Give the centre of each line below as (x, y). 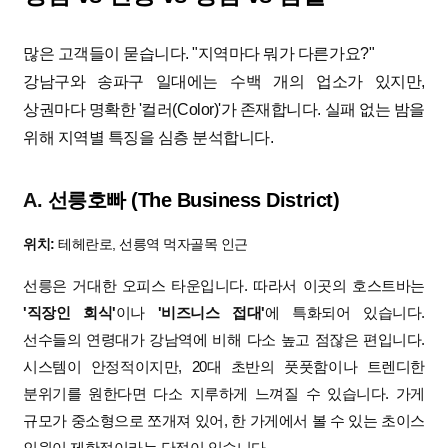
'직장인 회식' (69, 313)
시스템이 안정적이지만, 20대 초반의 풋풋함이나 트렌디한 (224, 367)
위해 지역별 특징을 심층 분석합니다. (148, 138)
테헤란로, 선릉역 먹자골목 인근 (151, 244)
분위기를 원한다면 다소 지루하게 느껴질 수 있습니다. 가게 (224, 394)
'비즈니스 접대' (211, 313)
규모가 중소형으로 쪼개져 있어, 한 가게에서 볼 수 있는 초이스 (224, 421)
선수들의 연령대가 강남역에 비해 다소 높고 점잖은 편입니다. (224, 340)
